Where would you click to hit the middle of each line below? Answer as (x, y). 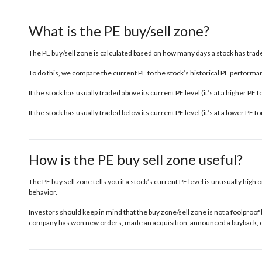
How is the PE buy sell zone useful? (136, 159)
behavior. (43, 192)
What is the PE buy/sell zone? (119, 30)
